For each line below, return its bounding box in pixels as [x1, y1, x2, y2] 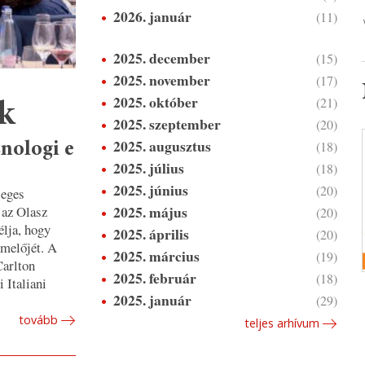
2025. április [112, 223, 189, 244]
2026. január [112, 6, 191, 27]
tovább [18, 311, 58, 328]
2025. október [112, 91, 198, 112]
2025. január [112, 289, 191, 310]
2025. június [112, 179, 188, 200]
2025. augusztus [112, 135, 211, 156]
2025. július [112, 157, 184, 178]
